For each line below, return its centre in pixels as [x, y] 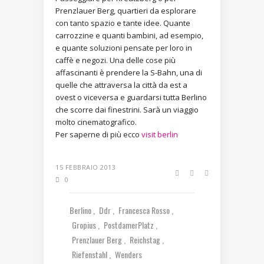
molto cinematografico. [96, 122]
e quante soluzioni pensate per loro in [124, 48]
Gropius [85, 225]
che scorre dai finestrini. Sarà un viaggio [127, 110]
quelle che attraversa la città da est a [121, 85]
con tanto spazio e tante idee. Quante [123, 23]
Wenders [128, 255]
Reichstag [146, 240]
